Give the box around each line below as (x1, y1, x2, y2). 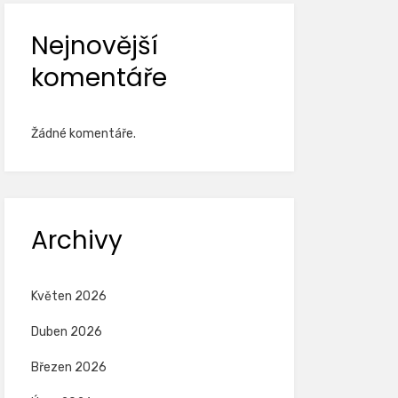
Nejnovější (30, 28, 158, 63)
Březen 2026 (30, 360, 107, 375)
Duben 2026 (30, 324, 102, 339)
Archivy (30, 223, 123, 258)
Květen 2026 (30, 289, 107, 304)
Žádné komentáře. (30, 126, 136, 141)
